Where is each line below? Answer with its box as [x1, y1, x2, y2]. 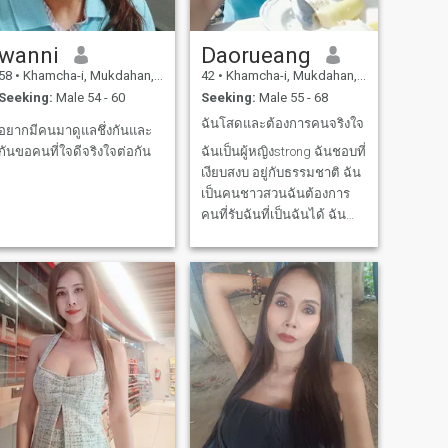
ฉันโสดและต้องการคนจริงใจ [200, 115, 364, 131]
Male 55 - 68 [255, 90, 328, 106]
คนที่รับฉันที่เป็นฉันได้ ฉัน [200, 207, 346, 223]
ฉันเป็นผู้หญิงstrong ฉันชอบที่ [200, 144, 366, 160]
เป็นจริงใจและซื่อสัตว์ [200, 270, 321, 286]
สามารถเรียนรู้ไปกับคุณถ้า [200, 228, 349, 244]
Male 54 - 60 [52, 90, 125, 106]
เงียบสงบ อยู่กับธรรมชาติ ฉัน [200, 165, 361, 181]
